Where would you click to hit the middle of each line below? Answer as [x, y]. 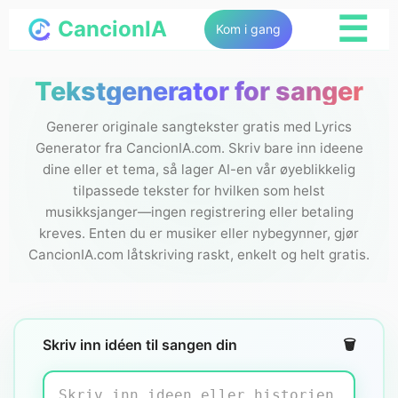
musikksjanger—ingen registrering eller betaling [199, 211]
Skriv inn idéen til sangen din [140, 344]
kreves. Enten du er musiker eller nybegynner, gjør [199, 233]
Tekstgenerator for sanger [199, 91]
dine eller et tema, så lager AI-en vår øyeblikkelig [199, 169]
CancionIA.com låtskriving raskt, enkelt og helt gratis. [199, 254]
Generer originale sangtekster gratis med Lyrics [199, 126]
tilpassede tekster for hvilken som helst [199, 190]
